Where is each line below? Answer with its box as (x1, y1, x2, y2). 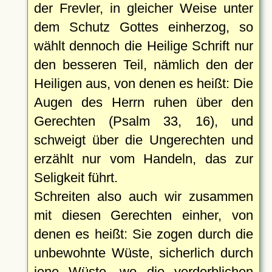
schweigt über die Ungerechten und (33, 132, 253, 148)
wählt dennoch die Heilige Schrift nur (33, 38, 253, 53)
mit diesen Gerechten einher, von (33, 207, 253, 223)
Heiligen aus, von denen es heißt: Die (33, 75, 253, 91)
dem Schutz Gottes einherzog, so (33, 19, 253, 35)
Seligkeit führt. (33, 169, 118, 185)
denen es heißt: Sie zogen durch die (33, 226, 253, 242)
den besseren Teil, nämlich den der (33, 56, 253, 72)
